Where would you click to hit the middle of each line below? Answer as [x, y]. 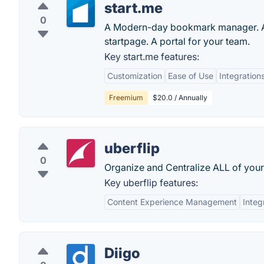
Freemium [126, 98]
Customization [135, 76]
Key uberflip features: [151, 183]
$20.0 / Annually [180, 98]
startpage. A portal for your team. [177, 41]
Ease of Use [191, 76]
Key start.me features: [152, 57]
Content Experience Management [172, 202]
